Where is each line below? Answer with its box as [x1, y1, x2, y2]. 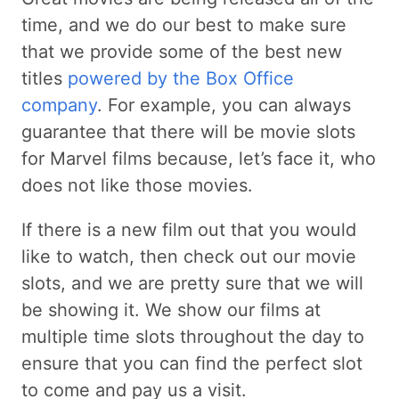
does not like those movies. [21, 174, 253, 196]
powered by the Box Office [68, 67, 294, 89]
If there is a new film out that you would [21, 218, 356, 240]
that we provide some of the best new [21, 40, 342, 62]
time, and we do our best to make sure [21, 13, 346, 36]
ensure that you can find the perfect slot [21, 352, 362, 374]
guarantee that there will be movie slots [21, 120, 355, 142]
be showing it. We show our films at [21, 298, 321, 321]
